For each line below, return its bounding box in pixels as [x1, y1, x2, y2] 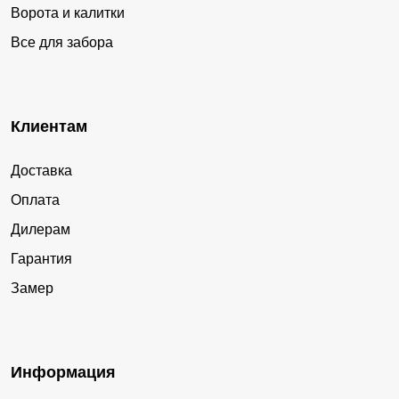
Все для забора [11, 34, 113, 50]
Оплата [11, 191, 60, 208]
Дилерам [11, 221, 70, 237]
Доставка [11, 162, 72, 178]
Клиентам [11, 117, 87, 135]
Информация [11, 362, 116, 381]
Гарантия [11, 250, 72, 266]
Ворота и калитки [11, 4, 125, 20]
